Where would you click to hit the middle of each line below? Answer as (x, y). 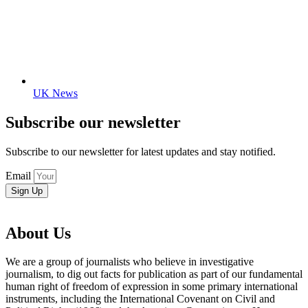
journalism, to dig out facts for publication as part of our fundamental (154, 274)
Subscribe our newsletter (93, 122)
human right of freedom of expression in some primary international (152, 287)
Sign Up (27, 190)
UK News (55, 93)
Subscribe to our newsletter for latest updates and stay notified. (141, 151)
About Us (38, 233)
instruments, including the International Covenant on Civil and (140, 299)
